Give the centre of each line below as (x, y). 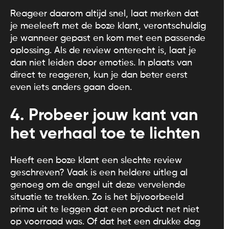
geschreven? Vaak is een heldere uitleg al (99, 173)
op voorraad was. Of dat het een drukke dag (105, 222)
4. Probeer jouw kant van (104, 115)
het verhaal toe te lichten (105, 134)
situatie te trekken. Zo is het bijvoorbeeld (97, 197)
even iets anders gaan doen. (71, 87)
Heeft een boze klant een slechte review (96, 160)
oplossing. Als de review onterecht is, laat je (103, 50)
